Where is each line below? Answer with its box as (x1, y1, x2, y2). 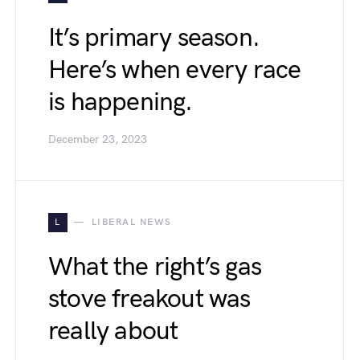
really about (48, 316, 178, 347)
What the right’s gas (48, 252, 261, 283)
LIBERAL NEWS (91, 216, 172, 228)
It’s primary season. (48, 22, 260, 54)
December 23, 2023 (48, 133, 147, 146)
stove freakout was (48, 284, 251, 315)
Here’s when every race (48, 55, 301, 86)
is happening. (48, 87, 193, 118)
